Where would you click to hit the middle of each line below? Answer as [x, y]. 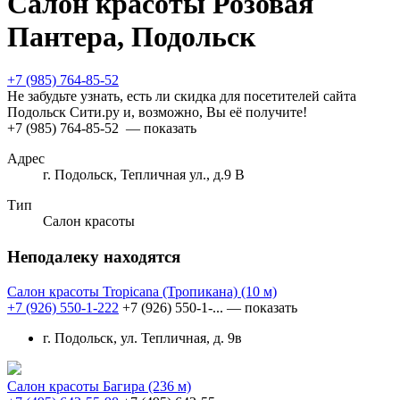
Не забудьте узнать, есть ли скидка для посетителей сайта [182, 96]
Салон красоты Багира [78, 386]
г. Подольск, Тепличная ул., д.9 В [144, 175]
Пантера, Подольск [131, 36]
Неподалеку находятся [94, 257]
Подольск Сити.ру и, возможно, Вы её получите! [157, 112]
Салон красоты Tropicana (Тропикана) [124, 291]
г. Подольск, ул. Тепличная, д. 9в [142, 337]
